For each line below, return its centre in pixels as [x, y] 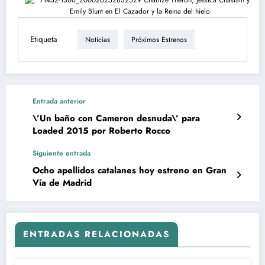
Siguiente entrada [62, 153]
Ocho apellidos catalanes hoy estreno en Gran [130, 171]
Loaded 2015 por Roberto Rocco [101, 131]
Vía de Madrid [62, 183]
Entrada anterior [59, 101]
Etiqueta [44, 39]
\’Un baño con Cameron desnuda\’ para [116, 119]
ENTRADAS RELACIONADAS [96, 235]
